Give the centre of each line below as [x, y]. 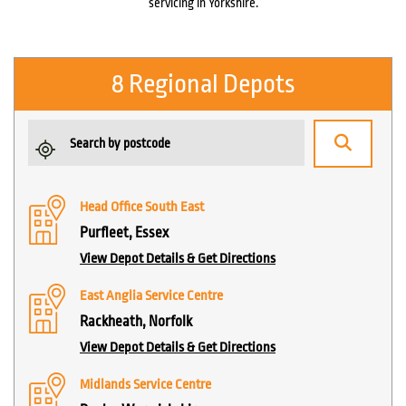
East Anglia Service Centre [151, 296]
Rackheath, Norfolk [136, 322]
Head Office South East [142, 208]
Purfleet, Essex [124, 233]
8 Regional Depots [203, 85]
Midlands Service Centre [145, 385]
